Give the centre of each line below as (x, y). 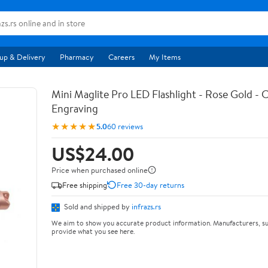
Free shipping (85, 185)
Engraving (75, 109)
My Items (165, 57)
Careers (121, 57)
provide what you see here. (93, 231)
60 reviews (125, 126)
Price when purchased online (100, 170)
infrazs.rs (146, 206)
